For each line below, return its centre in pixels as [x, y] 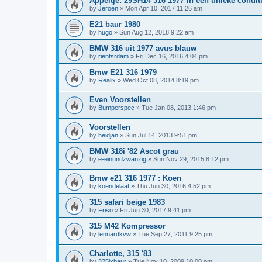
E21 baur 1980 [115, 25]
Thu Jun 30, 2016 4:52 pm [173, 186]
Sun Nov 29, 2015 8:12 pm [191, 159]
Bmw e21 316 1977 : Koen [135, 178]
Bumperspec [116, 108]
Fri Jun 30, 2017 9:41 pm [155, 210]
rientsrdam [113, 56]
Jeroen [108, 8]
